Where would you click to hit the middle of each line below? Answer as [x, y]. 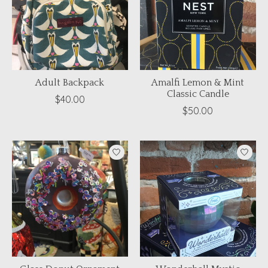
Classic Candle [198, 94]
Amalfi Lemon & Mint [198, 83]
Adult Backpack [70, 83]
